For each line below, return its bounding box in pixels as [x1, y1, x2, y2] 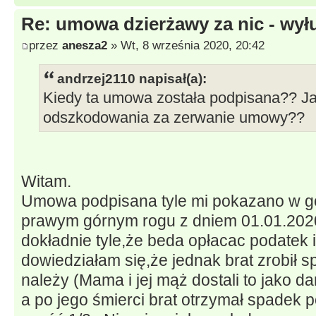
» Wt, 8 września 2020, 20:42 [107, 37, 265, 52]
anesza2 [62, 37, 107, 52]
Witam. [21, 171, 71, 190]
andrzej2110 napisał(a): [57, 70, 207, 86]
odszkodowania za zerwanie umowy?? [43, 109, 305, 126]
